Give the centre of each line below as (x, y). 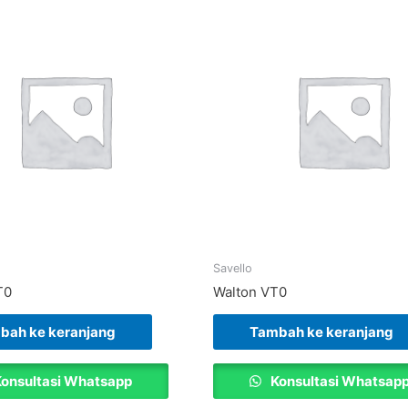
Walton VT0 (250, 292)
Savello (233, 268)
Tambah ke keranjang (321, 332)
